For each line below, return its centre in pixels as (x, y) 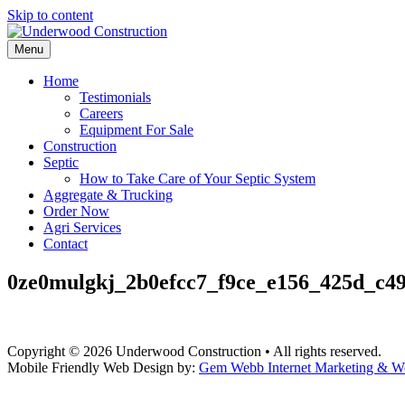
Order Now (76, 211)
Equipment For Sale (137, 130)
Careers (101, 113)
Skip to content (50, 15)
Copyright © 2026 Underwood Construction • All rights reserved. (194, 351)
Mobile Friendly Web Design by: (103, 367)
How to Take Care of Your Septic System (198, 179)
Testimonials (115, 97)
